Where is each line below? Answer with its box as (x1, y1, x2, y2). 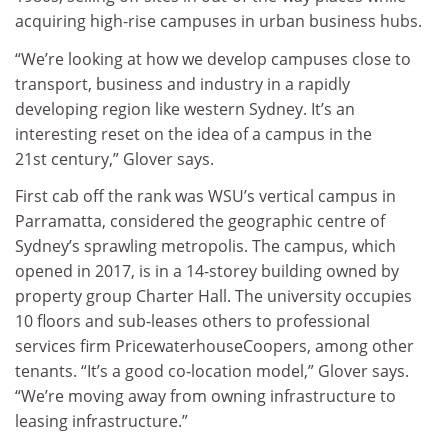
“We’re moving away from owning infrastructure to (15, 385, 396, 408)
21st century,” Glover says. (15, 147, 214, 170)
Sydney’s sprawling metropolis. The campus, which (15, 235, 396, 258)
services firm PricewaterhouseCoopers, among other (15, 335, 414, 358)
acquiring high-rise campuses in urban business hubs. (15, 10, 422, 33)
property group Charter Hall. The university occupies (15, 285, 412, 308)
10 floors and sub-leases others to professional (15, 310, 370, 333)
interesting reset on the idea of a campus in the (15, 122, 372, 145)
